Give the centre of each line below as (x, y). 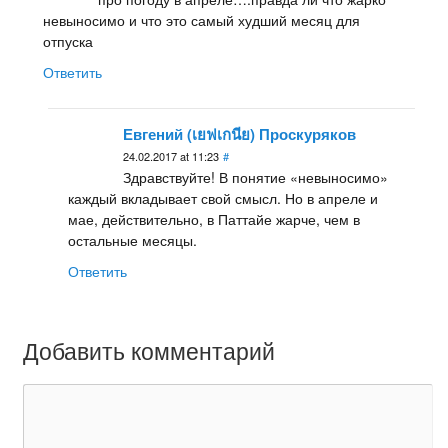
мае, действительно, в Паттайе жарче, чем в (213, 219)
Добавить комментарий (148, 351)
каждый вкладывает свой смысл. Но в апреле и (222, 198)
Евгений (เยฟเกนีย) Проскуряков (239, 134)
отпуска (67, 41)
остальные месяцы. (132, 240)
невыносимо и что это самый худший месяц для (201, 20)
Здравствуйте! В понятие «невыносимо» (255, 177)
